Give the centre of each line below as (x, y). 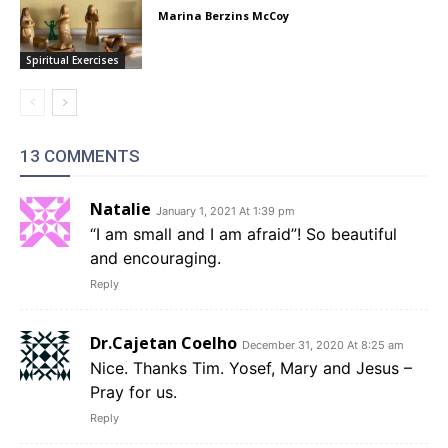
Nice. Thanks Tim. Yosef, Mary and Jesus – (251, 367)
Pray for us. (133, 391)
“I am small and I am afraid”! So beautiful (243, 233)
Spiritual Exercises (72, 59)
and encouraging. (155, 257)
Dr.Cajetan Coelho (163, 342)
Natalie (120, 208)
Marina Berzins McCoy (224, 16)
